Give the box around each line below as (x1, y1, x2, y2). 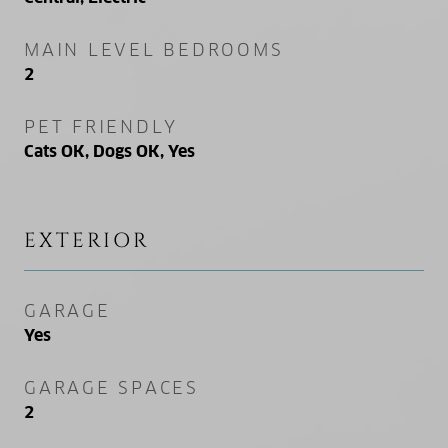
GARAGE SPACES (24, 376, 199, 399)
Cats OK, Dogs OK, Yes (24, 140, 195, 162)
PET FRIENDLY (24, 115, 178, 138)
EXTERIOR (24, 226, 150, 255)
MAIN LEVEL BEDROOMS (24, 38, 284, 61)
